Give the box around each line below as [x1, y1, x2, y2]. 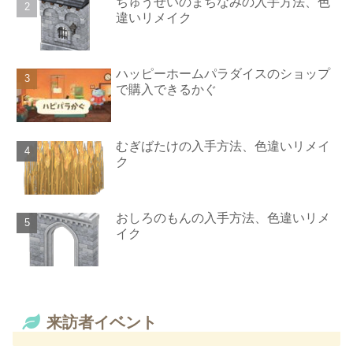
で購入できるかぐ [116, 83, 217, 97]
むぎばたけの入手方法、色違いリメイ [116, 139, 331, 153]
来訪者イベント [46, 313, 157, 331]
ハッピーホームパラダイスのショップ [116, 67, 331, 81]
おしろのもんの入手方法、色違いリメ [116, 211, 331, 225]
